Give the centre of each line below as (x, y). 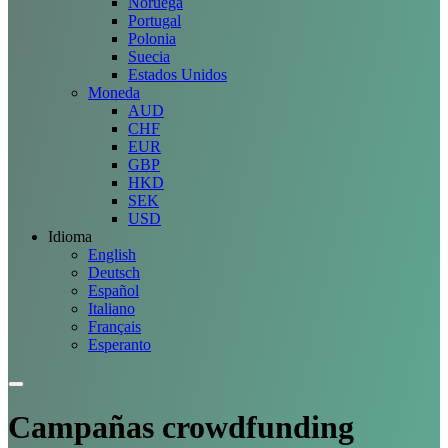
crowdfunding (254, 427)
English (112, 254)
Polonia (152, 38)
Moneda (114, 92)
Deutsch (114, 272)
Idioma (70, 236)
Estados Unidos (177, 74)
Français (114, 326)
